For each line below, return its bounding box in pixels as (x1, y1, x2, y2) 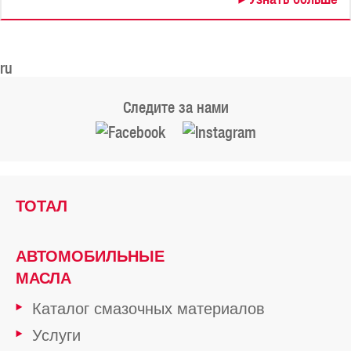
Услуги (32, 327, 81, 344)
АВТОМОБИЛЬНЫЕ (16, 248, 165, 265)
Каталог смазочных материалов (32, 300, 265, 317)
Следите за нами (122, 98, 229, 117)
